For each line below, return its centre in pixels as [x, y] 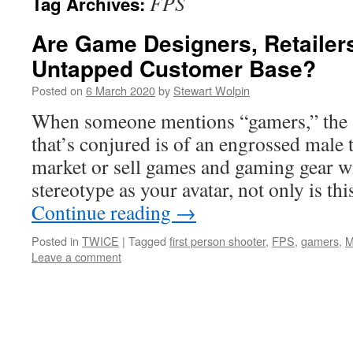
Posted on [57, 90]
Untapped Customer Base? [174, 68]
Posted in [55, 241]
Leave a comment [76, 256]
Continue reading [104, 212]
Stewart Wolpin [212, 90]
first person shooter [217, 241]
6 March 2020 [121, 90]
